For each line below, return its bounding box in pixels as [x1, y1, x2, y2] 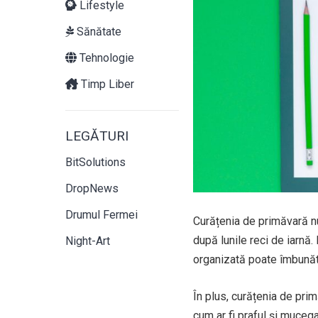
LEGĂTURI [65, 128, 128, 144]
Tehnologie [77, 51, 134, 65]
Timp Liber [78, 77, 134, 91]
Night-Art [65, 234, 110, 248]
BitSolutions [65, 155, 126, 169]
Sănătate [74, 25, 121, 38]
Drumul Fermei [65, 208, 138, 221]
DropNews [65, 182, 119, 195]
